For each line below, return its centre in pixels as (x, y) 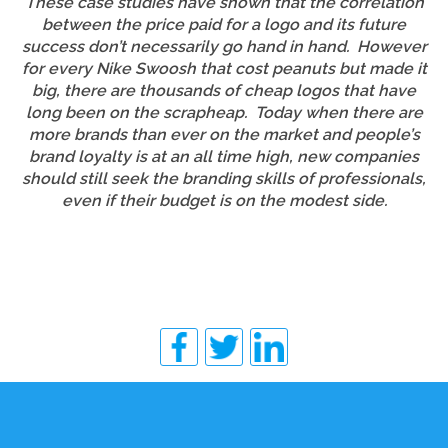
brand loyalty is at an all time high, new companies (224, 156)
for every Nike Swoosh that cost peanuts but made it (224, 68)
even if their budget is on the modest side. (224, 200)
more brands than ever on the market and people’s (224, 134)
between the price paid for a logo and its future (224, 24)
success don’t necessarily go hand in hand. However (224, 46)
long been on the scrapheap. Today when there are (224, 112)
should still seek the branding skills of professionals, (224, 178)
